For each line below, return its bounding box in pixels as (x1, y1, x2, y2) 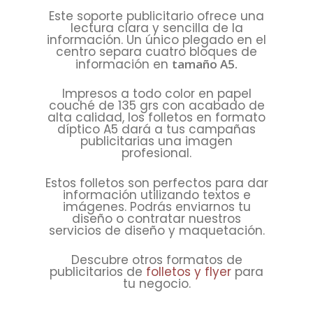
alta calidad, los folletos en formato (48, 109, 265, 126)
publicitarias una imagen (80, 133, 233, 150)
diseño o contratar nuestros (72, 210, 241, 227)
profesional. (122, 145, 191, 162)
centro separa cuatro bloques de (56, 43, 257, 60)
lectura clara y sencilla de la (70, 19, 243, 36)
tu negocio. (122, 275, 191, 293)
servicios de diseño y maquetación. (48, 221, 265, 239)
